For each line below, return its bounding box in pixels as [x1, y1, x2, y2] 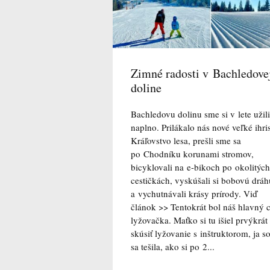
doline [131, 80, 162, 96]
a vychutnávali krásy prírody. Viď [131, 187, 257, 200]
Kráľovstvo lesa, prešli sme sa [131, 134, 241, 147]
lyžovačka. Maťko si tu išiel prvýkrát [131, 214, 268, 227]
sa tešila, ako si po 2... [131, 240, 215, 253]
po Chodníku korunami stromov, [131, 148, 254, 160]
